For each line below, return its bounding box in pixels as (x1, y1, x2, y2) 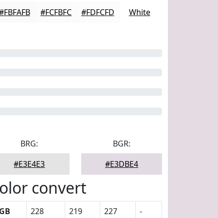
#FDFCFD (81, 7, 114, 18)
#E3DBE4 (105, 159, 139, 169)
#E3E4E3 (14, 159, 45, 169)
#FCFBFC (40, 7, 72, 18)
